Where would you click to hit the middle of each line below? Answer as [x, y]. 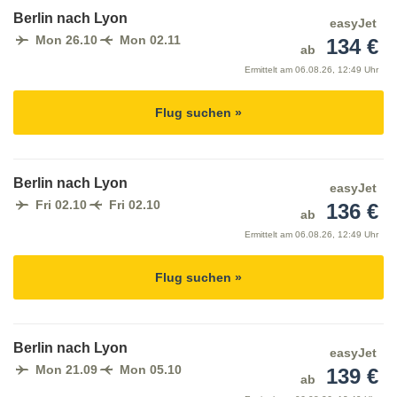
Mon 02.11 [150, 40]
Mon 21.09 [66, 370]
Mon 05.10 [151, 370]
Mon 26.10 [66, 40]
